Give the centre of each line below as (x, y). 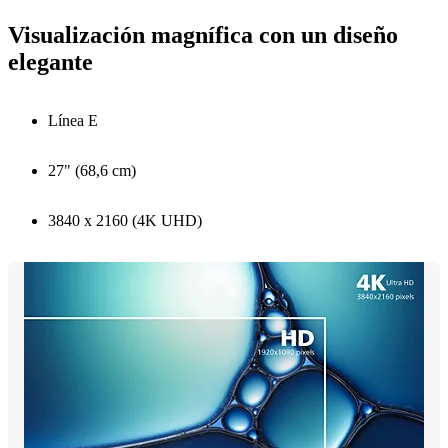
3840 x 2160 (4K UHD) (125, 220)
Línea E (73, 120)
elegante (50, 61)
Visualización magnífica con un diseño (203, 34)
